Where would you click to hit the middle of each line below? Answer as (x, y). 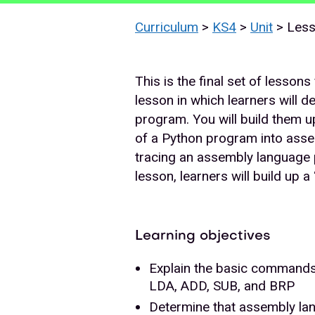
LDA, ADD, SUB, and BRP (222, 285)
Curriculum (167, 27)
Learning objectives (203, 236)
